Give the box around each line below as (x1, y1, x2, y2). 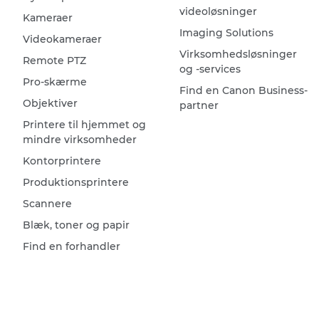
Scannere (23, 197, 72, 211)
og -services (179, 63, 241, 76)
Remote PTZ (23, 54, 86, 68)
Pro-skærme (23, 75, 87, 89)
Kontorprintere (23, 155, 101, 168)
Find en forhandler (23, 240, 120, 253)
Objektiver (23, 97, 78, 110)
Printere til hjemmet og (23, 118, 146, 132)
